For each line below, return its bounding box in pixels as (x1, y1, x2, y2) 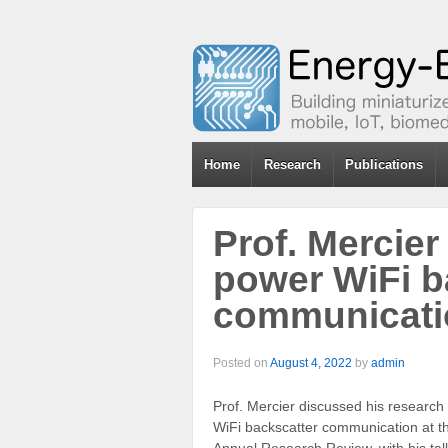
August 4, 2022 (270, 355, 352, 370)
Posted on (213, 355, 270, 370)
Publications (345, 157, 424, 172)
